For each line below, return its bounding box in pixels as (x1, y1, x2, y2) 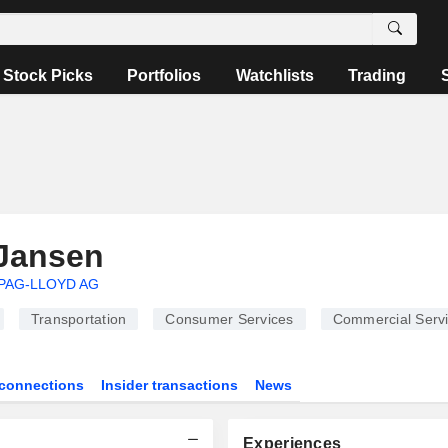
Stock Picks (3, 67, 94, 84)
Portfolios (127, 67, 202, 84)
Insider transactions (101, 377, 239, 393)
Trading (348, 67, 407, 84)
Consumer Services (165, 311, 294, 327)
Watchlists (235, 67, 314, 84)
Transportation (30, 311, 127, 327)
